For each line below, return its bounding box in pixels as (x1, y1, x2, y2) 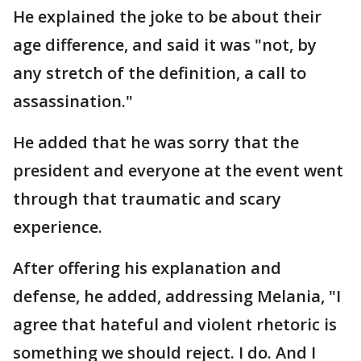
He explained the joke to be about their (13, 5, 322, 27)
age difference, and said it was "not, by (13, 33, 317, 56)
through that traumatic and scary (13, 187, 281, 210)
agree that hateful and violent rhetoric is (13, 313, 337, 335)
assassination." (13, 89, 133, 112)
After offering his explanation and (13, 256, 281, 279)
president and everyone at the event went (13, 159, 343, 181)
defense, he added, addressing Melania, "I (13, 284, 341, 307)
